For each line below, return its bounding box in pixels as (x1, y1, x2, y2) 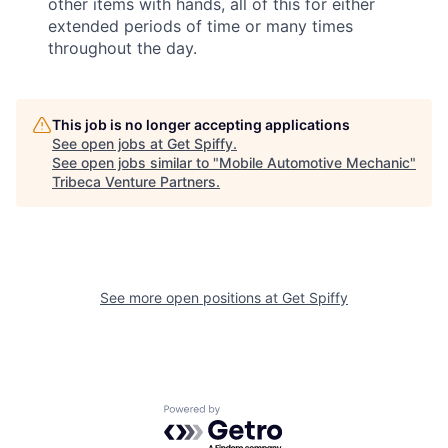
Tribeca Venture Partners (52, 173, 216, 190)
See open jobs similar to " (52, 154, 219, 171)
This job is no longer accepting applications (52, 116, 350, 133)
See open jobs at (52, 135, 167, 152)
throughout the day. (48, 38, 197, 58)
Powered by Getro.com (163, 404, 339, 425)
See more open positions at (100, 289, 282, 306)
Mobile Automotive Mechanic (219, 154, 410, 171)
